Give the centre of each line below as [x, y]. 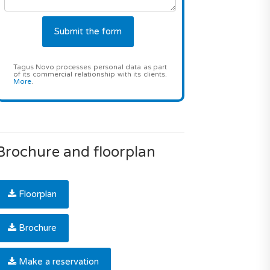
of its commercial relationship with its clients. [90, 74]
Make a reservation [58, 262]
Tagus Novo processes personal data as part [90, 67]
